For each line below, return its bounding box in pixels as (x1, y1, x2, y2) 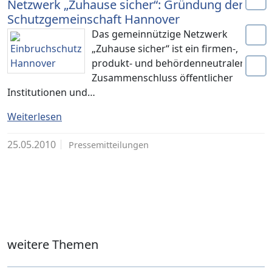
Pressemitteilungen (69, 139, 149, 151)
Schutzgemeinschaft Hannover (7, 11, 180, 27)
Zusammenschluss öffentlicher (92, 71, 234, 84)
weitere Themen (7, 236, 98, 253)
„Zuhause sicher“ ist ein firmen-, (92, 42, 239, 55)
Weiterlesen (7, 110, 62, 123)
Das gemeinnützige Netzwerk (92, 27, 228, 41)
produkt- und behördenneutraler (92, 56, 245, 70)
